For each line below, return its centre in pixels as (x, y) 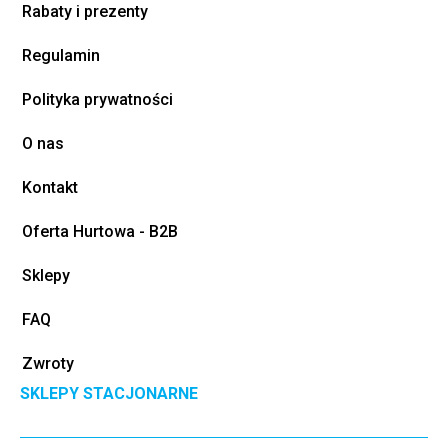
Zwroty (48, 364)
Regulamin (61, 56)
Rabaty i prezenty (85, 12)
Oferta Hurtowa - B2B (100, 232)
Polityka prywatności (97, 100)
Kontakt (50, 188)
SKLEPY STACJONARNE (109, 394)
